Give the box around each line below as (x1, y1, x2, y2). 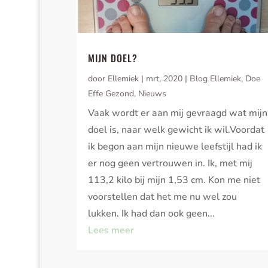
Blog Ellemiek (189, 73, 241, 85)
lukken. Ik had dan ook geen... (87, 207, 215, 221)
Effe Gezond (87, 88, 134, 100)
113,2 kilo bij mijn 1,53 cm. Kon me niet (87, 173, 260, 187)
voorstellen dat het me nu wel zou (87, 190, 237, 204)
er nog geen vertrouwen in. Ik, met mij (87, 157, 252, 170)
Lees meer (87, 224, 134, 237)
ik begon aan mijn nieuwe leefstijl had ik (87, 140, 262, 154)
